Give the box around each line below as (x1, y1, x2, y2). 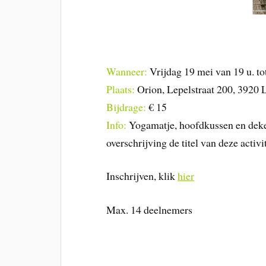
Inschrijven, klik (106, 169, 178, 183)
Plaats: (106, 81, 135, 96)
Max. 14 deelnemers (106, 202, 193, 217)
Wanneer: (106, 64, 148, 78)
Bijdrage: (106, 99, 147, 114)
